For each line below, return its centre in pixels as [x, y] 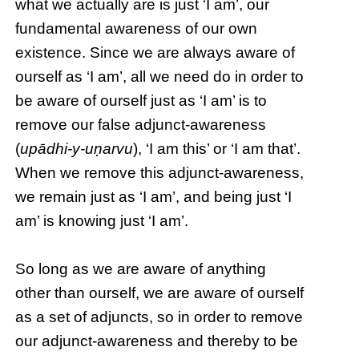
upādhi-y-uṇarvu [77, 149]
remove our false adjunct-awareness [141, 125]
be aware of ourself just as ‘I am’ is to [141, 101]
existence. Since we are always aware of [155, 53]
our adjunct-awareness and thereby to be [157, 341]
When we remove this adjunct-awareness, [160, 173]
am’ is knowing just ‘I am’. [102, 221]
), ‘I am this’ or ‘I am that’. [217, 149]
